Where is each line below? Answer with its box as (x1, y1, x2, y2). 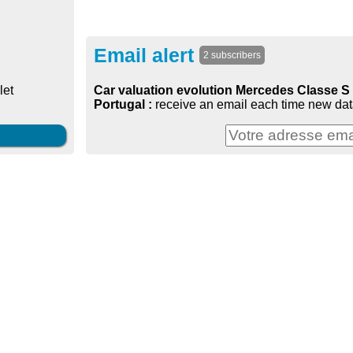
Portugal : (94, 98, 155, 112)
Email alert (94, 44, 199, 67)
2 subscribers (203, 50, 261, 61)
